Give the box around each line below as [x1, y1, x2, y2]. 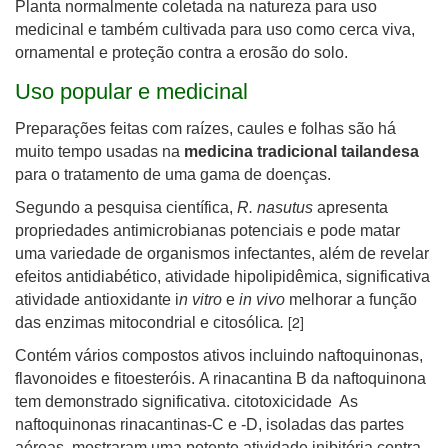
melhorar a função [289, 291, 417, 308]
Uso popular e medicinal [15, 79, 248, 104]
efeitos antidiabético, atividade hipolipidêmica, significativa [15, 268, 430, 285]
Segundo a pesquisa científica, [15, 199, 237, 216]
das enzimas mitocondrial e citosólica [15, 314, 280, 331]
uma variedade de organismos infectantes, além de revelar [15, 245, 429, 262]
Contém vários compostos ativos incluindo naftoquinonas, [15, 347, 423, 364]
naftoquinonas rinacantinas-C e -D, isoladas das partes [15, 416, 404, 433]
